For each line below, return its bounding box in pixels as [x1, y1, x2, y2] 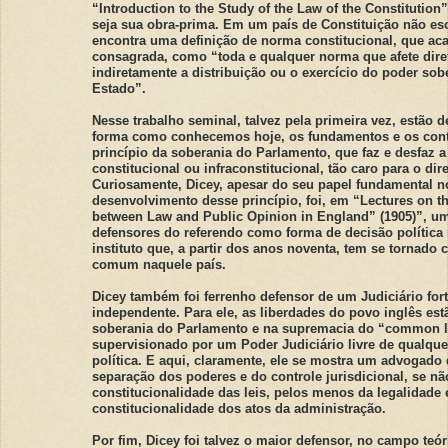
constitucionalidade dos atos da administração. [92, 400, 386, 416]
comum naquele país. [92, 256, 226, 272]
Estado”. [92, 80, 146, 96]
